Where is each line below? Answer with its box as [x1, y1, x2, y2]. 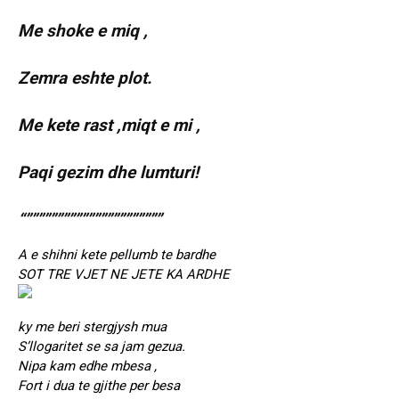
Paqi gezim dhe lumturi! [18, 162, 199, 183]
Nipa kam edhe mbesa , [18, 358, 157, 375]
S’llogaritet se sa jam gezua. [18, 338, 185, 355]
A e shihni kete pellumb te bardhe [18, 247, 216, 264]
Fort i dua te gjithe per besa [18, 378, 180, 395]
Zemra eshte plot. [18, 68, 152, 89]
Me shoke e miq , [18, 20, 148, 42]
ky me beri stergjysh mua [18, 319, 167, 336]
